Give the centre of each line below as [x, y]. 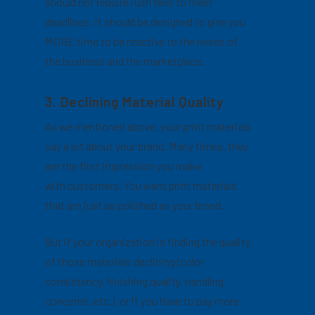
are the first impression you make [124, 166]
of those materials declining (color [125, 261]
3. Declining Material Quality [135, 102]
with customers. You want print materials [141, 185]
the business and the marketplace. [125, 61]
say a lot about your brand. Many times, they [147, 146]
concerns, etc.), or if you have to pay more [142, 301]
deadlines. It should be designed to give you [146, 21]
